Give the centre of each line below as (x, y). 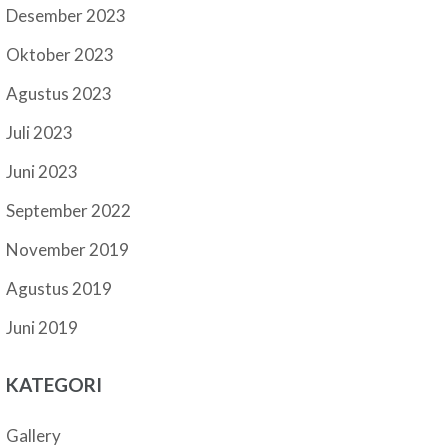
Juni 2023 (42, 171)
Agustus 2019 (59, 288)
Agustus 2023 (59, 93)
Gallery (34, 435)
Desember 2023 (66, 15)
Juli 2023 (40, 132)
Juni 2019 (42, 327)
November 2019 (68, 249)
